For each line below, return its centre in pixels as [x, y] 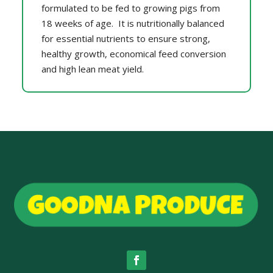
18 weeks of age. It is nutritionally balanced [133, 23]
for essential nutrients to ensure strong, [126, 38]
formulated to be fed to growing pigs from [130, 8]
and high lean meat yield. [92, 69]
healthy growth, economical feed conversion [133, 53]
